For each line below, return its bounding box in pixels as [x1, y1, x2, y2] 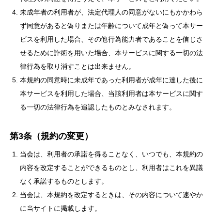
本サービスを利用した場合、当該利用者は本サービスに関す [20, 90, 203, 97]
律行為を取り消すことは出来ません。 [20, 62, 135, 70]
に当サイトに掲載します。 [20, 204, 101, 212]
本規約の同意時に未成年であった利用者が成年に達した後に [20, 76, 203, 84]
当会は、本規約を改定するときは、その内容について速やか [20, 191, 203, 199]
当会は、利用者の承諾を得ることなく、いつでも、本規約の [20, 150, 203, 158]
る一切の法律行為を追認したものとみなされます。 [20, 103, 176, 111]
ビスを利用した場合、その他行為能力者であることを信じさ [20, 35, 203, 43]
